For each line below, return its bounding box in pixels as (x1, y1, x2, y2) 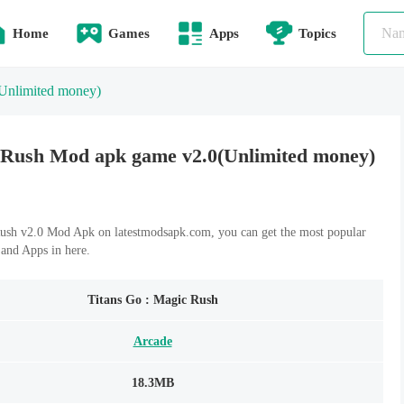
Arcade (133, 334, 172, 348)
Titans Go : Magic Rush (87, 292, 218, 307)
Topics (298, 25, 336, 41)
